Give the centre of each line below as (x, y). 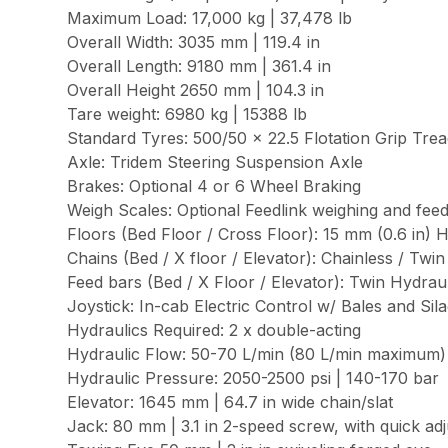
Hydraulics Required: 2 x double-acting (214, 329)
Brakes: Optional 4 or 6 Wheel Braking (214, 185)
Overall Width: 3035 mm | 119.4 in (194, 41)
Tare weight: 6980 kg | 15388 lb (187, 113)
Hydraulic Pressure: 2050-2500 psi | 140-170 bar (253, 377)
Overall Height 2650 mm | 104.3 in (196, 89)
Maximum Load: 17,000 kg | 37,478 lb (210, 17)
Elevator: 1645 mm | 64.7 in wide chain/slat (230, 401)
